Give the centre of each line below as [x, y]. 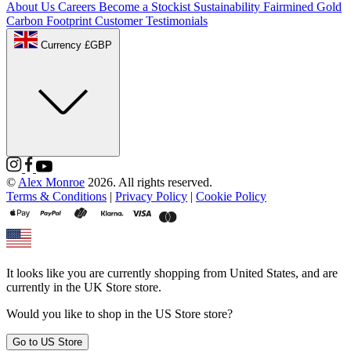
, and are [317, 273]
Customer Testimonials [151, 21]
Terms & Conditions [56, 197]
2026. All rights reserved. [148, 183]
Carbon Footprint [49, 21]
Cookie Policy [231, 197]
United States [262, 273]
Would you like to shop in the [81, 314]
